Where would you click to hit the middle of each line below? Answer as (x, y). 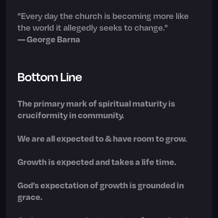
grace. (30, 196)
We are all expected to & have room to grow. (102, 138)
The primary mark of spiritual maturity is (96, 103)
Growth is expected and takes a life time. (97, 161)
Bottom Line (50, 76)
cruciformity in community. (71, 115)
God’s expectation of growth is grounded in (101, 185)
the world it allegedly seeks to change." (93, 27)
